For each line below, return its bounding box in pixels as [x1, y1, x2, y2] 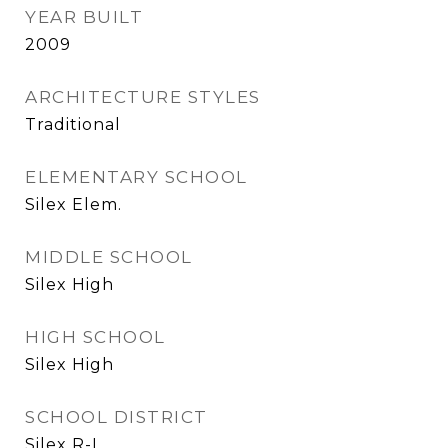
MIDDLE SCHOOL [25, 247, 193, 267]
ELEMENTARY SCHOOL [25, 167, 248, 187]
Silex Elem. [25, 195, 122, 214]
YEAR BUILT [25, 7, 143, 27]
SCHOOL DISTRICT [25, 407, 208, 427]
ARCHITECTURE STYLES [25, 87, 261, 107]
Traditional [25, 115, 121, 134]
